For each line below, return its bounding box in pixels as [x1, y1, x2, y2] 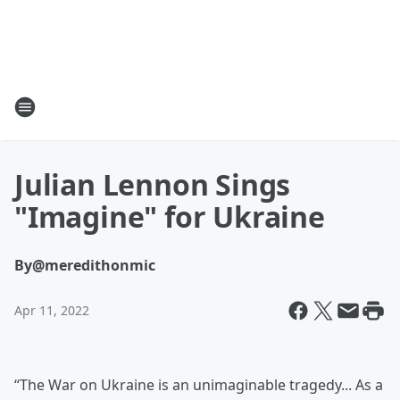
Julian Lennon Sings [14, 165, 291, 204]
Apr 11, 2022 [14, 302, 89, 319]
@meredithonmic [32, 255, 155, 275]
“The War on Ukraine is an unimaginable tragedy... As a [14, 375, 383, 395]
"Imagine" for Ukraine [14, 197, 325, 236]
